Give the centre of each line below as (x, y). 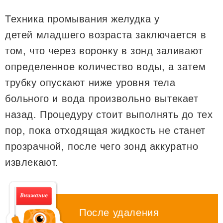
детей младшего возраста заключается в (106, 35)
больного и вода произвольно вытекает (102, 98)
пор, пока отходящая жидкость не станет (105, 130)
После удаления (119, 212)
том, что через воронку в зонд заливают (104, 51)
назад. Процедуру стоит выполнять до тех (109, 114)
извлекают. (32, 162)
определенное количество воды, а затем (106, 66)
